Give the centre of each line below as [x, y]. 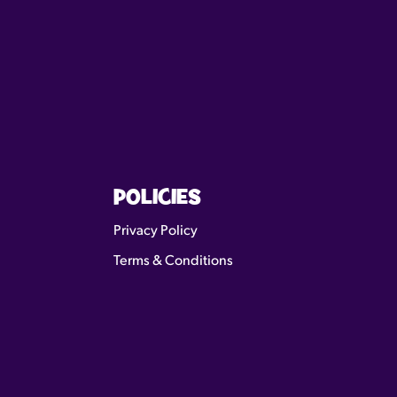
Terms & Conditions [173, 261]
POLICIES [157, 198]
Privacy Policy [156, 231]
